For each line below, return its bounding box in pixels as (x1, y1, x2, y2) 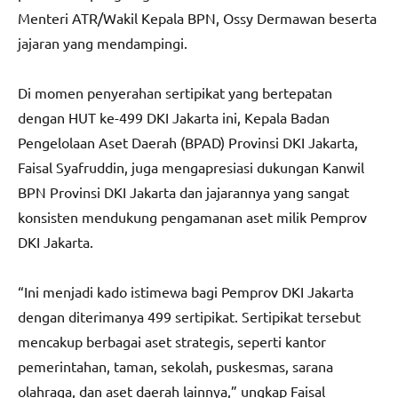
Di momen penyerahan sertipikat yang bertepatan (18, 83, 332, 101)
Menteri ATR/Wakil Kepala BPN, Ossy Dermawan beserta (18, 8, 377, 27)
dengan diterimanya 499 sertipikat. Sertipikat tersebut (18, 306, 361, 325)
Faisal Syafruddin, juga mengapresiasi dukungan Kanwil (18, 157, 364, 176)
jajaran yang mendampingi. (18, 33, 187, 52)
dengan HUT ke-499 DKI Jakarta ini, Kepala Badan (18, 107, 330, 126)
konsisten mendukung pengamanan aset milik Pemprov (18, 207, 367, 226)
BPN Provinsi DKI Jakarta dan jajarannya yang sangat (18, 182, 349, 201)
